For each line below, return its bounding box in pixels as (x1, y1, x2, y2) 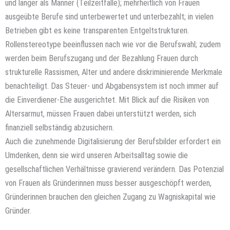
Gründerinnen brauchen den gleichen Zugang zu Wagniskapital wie (5, 192, 216, 202)
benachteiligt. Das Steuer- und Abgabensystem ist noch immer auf (5, 81, 219, 91)
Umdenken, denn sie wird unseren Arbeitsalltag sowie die (5, 150, 188, 160)
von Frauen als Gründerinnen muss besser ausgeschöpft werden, (5, 178, 212, 188)
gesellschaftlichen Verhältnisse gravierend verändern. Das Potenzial (5, 164, 224, 174)
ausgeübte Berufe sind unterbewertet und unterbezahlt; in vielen (5, 12, 214, 22)
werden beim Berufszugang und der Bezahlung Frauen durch (5, 53, 198, 63)
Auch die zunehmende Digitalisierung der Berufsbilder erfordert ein (5, 137, 221, 146)
